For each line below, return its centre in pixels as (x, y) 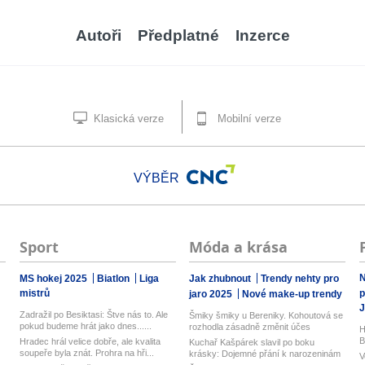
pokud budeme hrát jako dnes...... (85, 326)
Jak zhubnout (222, 279)
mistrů (34, 293)
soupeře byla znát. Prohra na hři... (86, 353)
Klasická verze (127, 119)
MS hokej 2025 (54, 279)
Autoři (98, 35)
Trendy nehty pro (300, 279)
